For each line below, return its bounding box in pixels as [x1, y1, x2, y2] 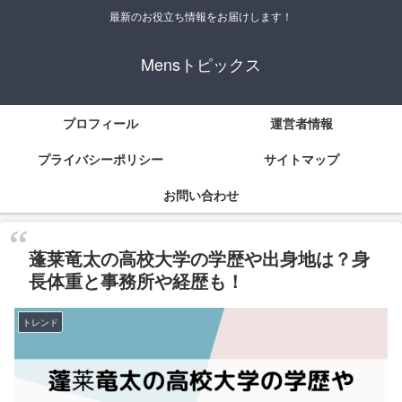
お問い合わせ [163, 186, 239, 205]
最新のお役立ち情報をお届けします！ [109, 8, 293, 24]
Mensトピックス [141, 52, 261, 76]
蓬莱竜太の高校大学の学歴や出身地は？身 [29, 245, 370, 272]
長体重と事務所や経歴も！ [29, 267, 244, 294]
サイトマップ [264, 150, 339, 169]
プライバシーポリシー [38, 150, 163, 169]
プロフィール [63, 114, 138, 133]
